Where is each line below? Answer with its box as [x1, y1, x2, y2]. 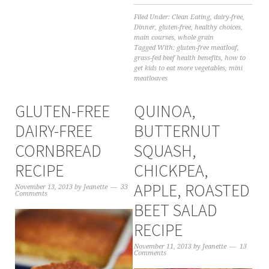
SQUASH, [134, 139, 197, 162]
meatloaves [134, 74, 168, 82]
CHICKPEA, [134, 159, 209, 181]
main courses [134, 33, 175, 41]
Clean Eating [172, 13, 211, 21]
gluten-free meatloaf [177, 43, 238, 52]
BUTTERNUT [134, 119, 221, 142]
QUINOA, [134, 100, 196, 122]
